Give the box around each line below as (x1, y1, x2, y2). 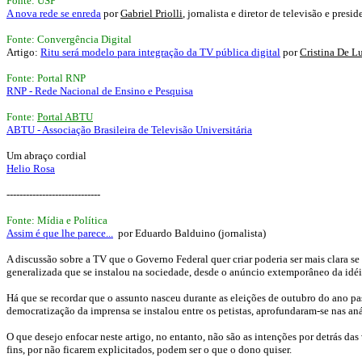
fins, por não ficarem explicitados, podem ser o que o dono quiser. (6, 343, 292, 356)
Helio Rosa (6, 162, 55, 175)
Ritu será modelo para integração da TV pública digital (40, 46, 280, 58)
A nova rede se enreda (6, 7, 101, 19)
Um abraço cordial (6, 149, 86, 162)
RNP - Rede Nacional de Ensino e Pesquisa (6, 85, 193, 97)
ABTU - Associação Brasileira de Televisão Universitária (6, 124, 252, 136)
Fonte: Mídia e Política (6, 214, 107, 226)
